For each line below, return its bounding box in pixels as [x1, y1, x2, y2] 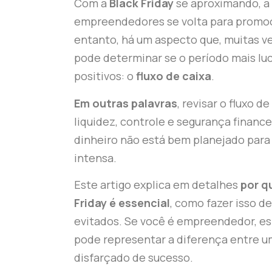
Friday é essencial [74, 195, 170, 211]
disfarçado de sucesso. [74, 250, 193, 265]
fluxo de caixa [136, 69, 211, 84]
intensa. [74, 150, 117, 165]
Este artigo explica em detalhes [74, 177, 240, 192]
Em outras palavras [74, 95, 177, 110]
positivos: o [74, 69, 136, 84]
